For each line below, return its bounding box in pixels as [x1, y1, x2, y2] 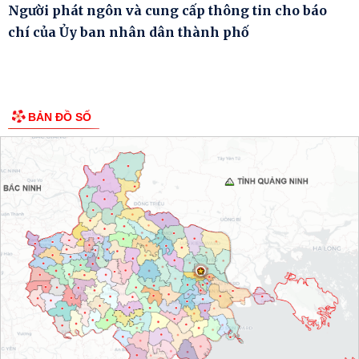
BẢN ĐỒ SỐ [28, 110, 91, 123]
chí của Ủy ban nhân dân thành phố [8, 23, 249, 40]
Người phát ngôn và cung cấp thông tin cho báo [8, 2, 327, 18]
